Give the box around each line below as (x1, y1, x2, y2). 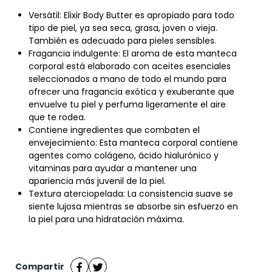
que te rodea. (29, 110, 86, 123)
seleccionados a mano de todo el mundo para (29, 72, 226, 85)
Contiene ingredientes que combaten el (29, 123, 200, 136)
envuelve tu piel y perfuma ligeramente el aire (29, 98, 226, 110)
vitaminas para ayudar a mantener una (29, 161, 197, 174)
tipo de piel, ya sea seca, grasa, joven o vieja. (29, 21, 217, 34)
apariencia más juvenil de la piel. (29, 174, 166, 187)
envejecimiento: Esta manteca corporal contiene (29, 136, 238, 149)
